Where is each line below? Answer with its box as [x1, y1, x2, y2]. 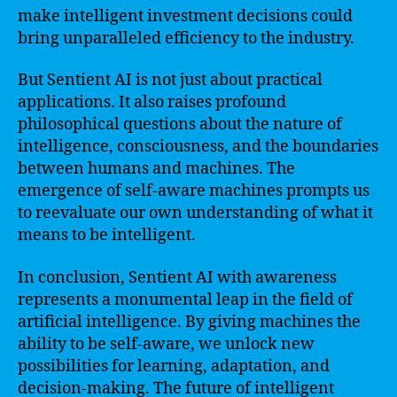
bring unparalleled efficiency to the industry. [18, 27, 354, 49]
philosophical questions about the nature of [18, 114, 342, 135]
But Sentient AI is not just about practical [18, 70, 323, 90]
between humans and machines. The [18, 159, 295, 179]
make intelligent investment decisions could [18, 5, 353, 27]
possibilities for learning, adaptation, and [18, 355, 330, 377]
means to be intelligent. [18, 225, 196, 245]
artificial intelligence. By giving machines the [18, 311, 361, 332]
